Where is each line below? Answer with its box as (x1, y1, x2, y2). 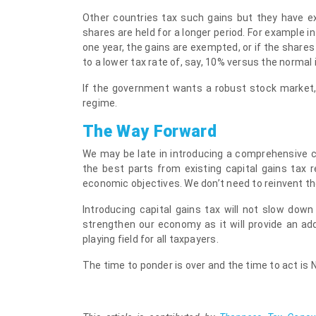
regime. (83, 97, 118, 109)
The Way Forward (83, 122, 217, 141)
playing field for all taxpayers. (83, 233, 219, 245)
